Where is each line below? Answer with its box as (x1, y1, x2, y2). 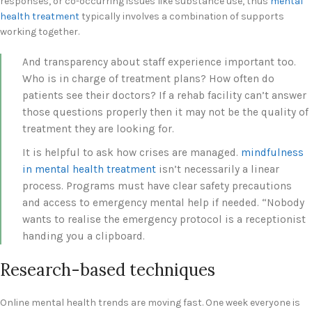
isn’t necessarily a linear (156, 163, 279, 176)
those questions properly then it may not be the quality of (22, 106, 309, 119)
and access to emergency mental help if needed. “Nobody (22, 196, 304, 210)
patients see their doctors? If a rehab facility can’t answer (22, 89, 306, 102)
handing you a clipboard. (22, 230, 145, 243)
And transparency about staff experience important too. (22, 56, 296, 69)
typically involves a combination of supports (79, 10, 284, 23)
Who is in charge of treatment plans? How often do (22, 72, 274, 86)
